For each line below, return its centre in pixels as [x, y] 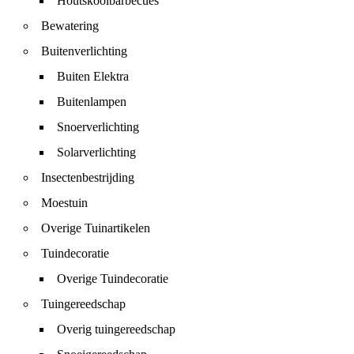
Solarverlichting [96, 152]
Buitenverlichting [84, 51]
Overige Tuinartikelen [96, 228]
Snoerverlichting [98, 127]
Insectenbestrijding [88, 177]
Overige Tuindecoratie [113, 279]
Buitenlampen [92, 102]
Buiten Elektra [93, 76]
